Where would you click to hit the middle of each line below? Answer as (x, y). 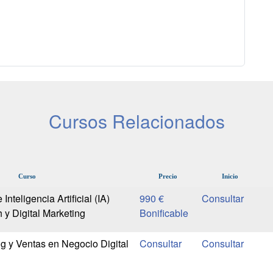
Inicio (230, 176)
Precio (168, 176)
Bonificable (164, 213)
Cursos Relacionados (136, 121)
